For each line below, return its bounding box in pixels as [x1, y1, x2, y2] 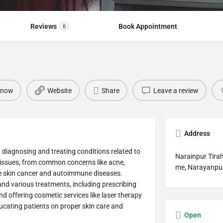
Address [184, 129, 210, 138]
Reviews [30, 22, 57, 31]
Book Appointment [118, 22, 177, 31]
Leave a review [153, 86, 199, 95]
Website [47, 86, 72, 95]
